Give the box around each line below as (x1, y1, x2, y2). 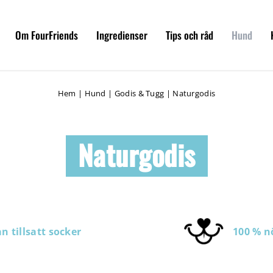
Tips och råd (166, 27, 213, 43)
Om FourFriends (15, 27, 78, 43)
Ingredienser (96, 27, 147, 43)
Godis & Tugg (114, 88, 165, 99)
